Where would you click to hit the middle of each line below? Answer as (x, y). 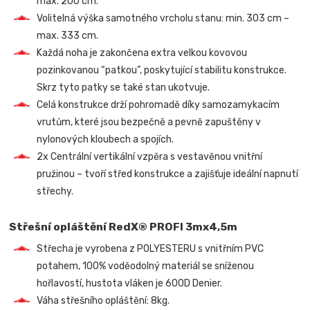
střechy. (55, 191)
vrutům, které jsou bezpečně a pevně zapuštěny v (149, 122)
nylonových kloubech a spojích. (106, 139)
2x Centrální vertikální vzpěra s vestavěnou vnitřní (150, 156)
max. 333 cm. (68, 35)
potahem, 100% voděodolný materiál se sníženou (146, 266)
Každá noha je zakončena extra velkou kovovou (142, 53)
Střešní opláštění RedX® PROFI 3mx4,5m (124, 226)
